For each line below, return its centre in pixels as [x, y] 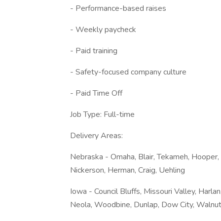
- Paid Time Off [96, 93]
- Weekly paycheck [103, 30]
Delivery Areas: [96, 136]
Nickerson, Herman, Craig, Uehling [128, 170]
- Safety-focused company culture [128, 72]
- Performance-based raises [118, 8]
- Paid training [94, 51]
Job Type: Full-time [102, 114]
